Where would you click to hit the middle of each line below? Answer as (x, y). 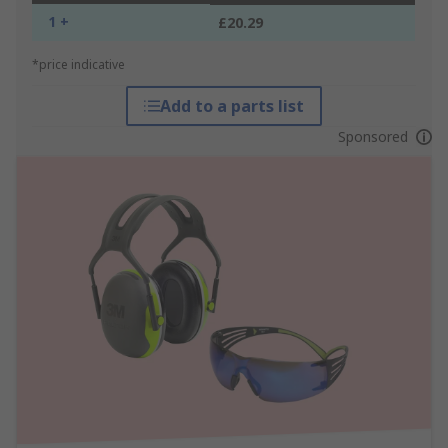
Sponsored (372, 137)
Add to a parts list (231, 106)
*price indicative (78, 65)
